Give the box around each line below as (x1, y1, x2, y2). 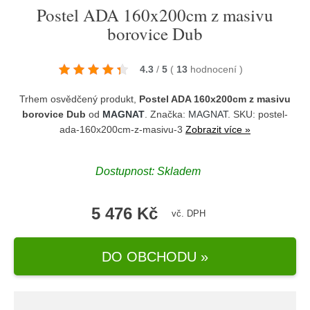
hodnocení (190, 64, 239, 75)
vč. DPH (171, 208, 206, 219)
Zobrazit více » (185, 124, 250, 135)
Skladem (157, 165, 201, 177)
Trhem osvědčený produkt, (19, 93, 139, 104)
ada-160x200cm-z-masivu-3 (60, 124, 185, 135)
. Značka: (145, 109, 188, 120)
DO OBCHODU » (102, 248, 208, 264)
